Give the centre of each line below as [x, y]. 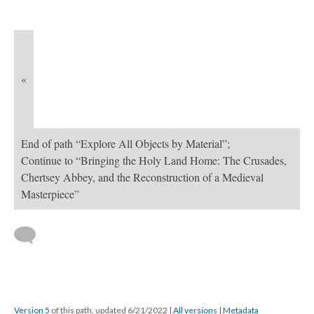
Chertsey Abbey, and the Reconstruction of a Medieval [142, 177]
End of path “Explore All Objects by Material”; [125, 144]
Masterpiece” [50, 194]
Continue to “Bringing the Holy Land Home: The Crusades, [154, 161]
